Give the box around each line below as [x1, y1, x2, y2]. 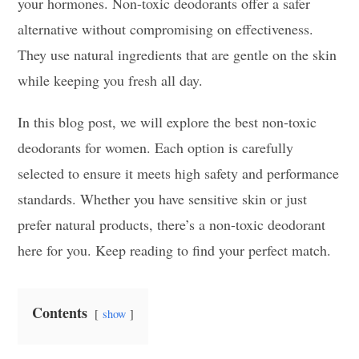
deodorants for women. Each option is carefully [18, 137, 294, 157]
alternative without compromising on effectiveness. [18, 18, 314, 38]
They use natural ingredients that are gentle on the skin [18, 44, 337, 64]
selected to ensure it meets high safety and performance [18, 163, 340, 183]
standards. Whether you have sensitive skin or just [18, 188, 308, 208]
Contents [32, 301, 88, 323]
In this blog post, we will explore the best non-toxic [18, 111, 317, 131]
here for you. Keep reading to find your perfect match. [18, 240, 332, 260]
